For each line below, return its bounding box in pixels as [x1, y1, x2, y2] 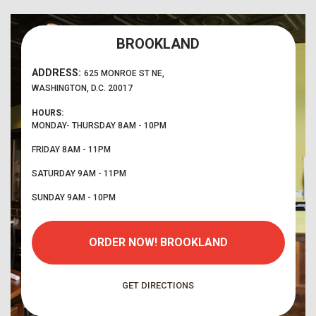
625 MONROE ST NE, [83, 68, 164, 78]
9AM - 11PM [75, 169, 126, 178]
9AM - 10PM [66, 193, 116, 202]
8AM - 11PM [61, 145, 111, 154]
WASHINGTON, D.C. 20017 [31, 83, 133, 93]
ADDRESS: [31, 67, 81, 79]
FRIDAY [31, 145, 62, 154]
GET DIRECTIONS [122, 280, 194, 291]
